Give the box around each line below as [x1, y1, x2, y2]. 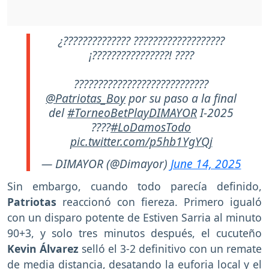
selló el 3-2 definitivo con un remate [79, 241, 262, 256]
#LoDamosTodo [110, 118, 191, 135]
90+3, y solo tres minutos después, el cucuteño [7, 226, 262, 241]
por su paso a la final [125, 89, 237, 106]
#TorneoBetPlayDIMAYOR [67, 104, 197, 121]
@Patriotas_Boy [46, 89, 125, 106]
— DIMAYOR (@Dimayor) [41, 155, 171, 172]
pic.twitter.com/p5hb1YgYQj [70, 133, 213, 150]
